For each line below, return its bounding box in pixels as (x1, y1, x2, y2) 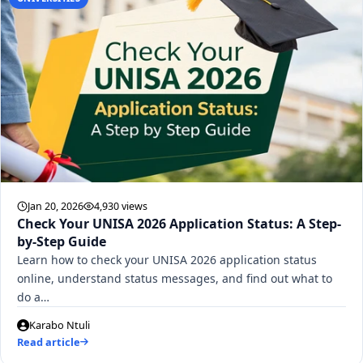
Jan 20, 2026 (28, 199, 83, 213)
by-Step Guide (17, 232, 106, 250)
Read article (17, 334, 80, 349)
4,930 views (94, 199, 147, 213)
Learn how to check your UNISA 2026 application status (17, 251, 317, 267)
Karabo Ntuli (29, 317, 90, 332)
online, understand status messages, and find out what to (17, 270, 332, 286)
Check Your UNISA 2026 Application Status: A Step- (17, 214, 341, 233)
